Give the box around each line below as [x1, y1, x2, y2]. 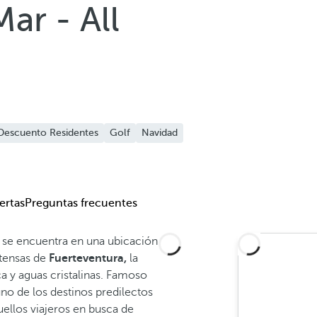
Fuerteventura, [49, 252, 127, 265]
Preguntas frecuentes [25, 197, 137, 209]
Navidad [142, 127, 178, 138]
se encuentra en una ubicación [2, 235, 158, 248]
